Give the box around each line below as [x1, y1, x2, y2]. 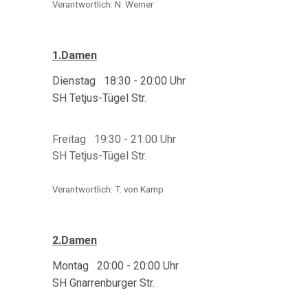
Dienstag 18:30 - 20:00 [52, 74, 167, 87]
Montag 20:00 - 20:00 [52, 259, 160, 272]
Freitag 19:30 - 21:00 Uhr [52, 133, 176, 146]
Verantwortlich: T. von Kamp [52, 184, 164, 195]
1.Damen [52, 49, 97, 62]
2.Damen [52, 234, 97, 247]
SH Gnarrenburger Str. [52, 276, 155, 289]
